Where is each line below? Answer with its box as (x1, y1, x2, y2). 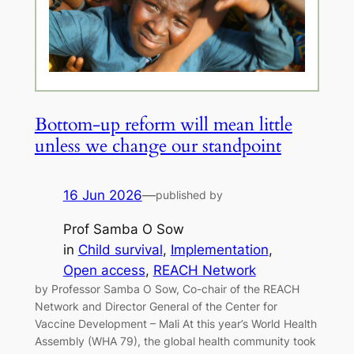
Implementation (170, 242, 269, 258)
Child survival (77, 242, 163, 258)
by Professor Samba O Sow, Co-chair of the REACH (34, 282, 299, 296)
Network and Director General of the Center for (34, 299, 277, 314)
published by (155, 188, 223, 202)
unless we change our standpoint (34, 134, 281, 159)
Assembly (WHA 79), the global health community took (34, 334, 316, 348)
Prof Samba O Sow (62, 221, 184, 238)
